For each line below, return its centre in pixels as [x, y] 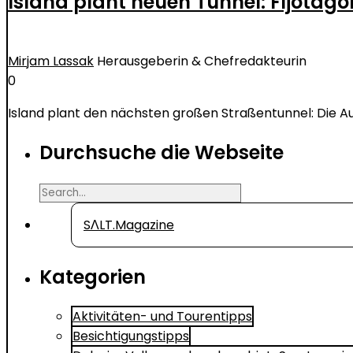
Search [61, 191]
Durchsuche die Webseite [162, 152]
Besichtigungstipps [131, 336]
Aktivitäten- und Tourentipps [162, 316]
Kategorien [93, 277]
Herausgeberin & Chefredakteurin [202, 61]
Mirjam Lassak [51, 61]
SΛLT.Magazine [129, 225]
